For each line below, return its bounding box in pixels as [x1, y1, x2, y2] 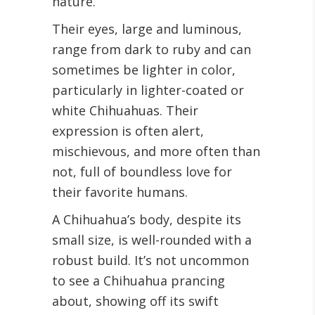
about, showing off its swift [52, 292, 219, 309]
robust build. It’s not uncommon [52, 252, 249, 269]
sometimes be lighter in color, [52, 61, 236, 78]
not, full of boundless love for [52, 163, 232, 180]
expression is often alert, [52, 122, 204, 139]
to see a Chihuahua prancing [52, 272, 225, 289]
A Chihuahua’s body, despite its [52, 211, 241, 228]
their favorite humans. [52, 184, 188, 200]
